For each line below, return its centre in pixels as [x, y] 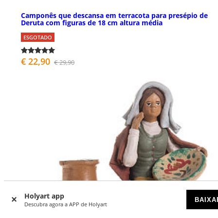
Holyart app [44, 196]
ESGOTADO [38, 37]
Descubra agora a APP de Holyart [66, 204]
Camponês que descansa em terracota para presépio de [114, 15]
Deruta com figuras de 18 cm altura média [92, 22]
